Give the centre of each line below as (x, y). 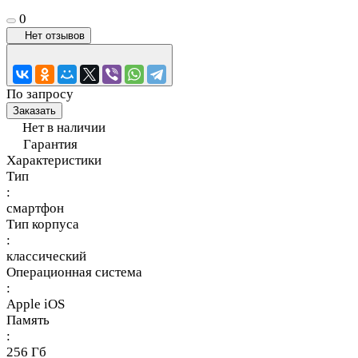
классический (46, 256)
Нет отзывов (55, 35)
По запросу (40, 93)
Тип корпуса (43, 224)
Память (28, 320)
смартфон (35, 208)
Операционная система (74, 272)
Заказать (34, 110)
